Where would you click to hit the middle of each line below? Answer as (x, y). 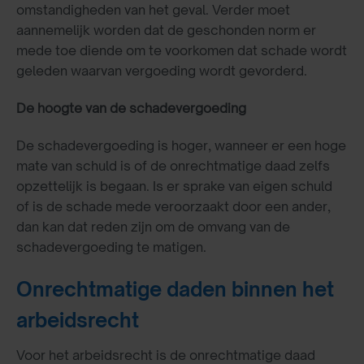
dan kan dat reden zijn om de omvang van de (153, 226)
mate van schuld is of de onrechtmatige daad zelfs (173, 165)
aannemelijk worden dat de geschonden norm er (166, 30)
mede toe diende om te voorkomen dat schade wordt (182, 50)
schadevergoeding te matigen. (111, 247)
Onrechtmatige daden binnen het (175, 290)
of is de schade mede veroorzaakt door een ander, (173, 206)
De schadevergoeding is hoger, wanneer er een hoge (181, 145)
